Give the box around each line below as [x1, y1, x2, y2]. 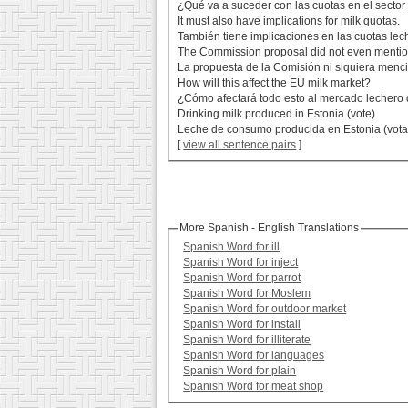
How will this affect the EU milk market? [178, 76, 372, 90]
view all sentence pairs [183, 138, 297, 152]
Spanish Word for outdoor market [183, 302, 347, 316]
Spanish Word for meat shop [183, 380, 324, 393]
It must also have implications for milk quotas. [178, 15, 401, 28]
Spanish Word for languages [183, 349, 325, 362]
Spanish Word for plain [183, 364, 297, 378]
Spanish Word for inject [183, 256, 299, 270]
